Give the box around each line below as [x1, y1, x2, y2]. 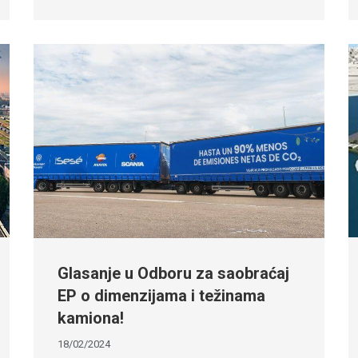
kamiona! [58, 308, 125, 328]
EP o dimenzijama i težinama [58, 285, 266, 305]
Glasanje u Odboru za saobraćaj [58, 263, 290, 283]
